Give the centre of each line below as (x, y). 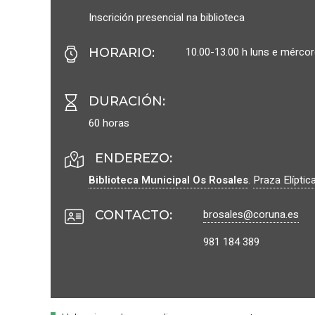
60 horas (109, 123)
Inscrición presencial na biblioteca (167, 18)
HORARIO (120, 53)
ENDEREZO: (134, 159)
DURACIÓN (126, 102)
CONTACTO (132, 216)
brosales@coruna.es (251, 215)
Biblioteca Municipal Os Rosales (168, 180)
